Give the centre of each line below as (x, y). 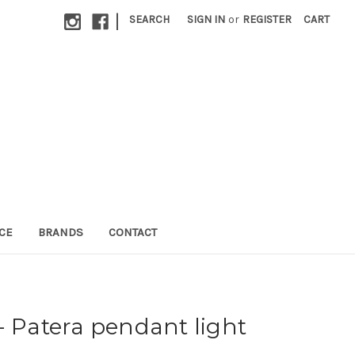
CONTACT (132, 232)
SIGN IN (206, 19)
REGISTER (267, 19)
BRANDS (60, 232)
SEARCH (150, 19)
